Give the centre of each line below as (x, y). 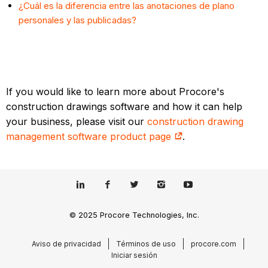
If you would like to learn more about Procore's (115, 92)
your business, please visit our (77, 122)
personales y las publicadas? (78, 20)
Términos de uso (146, 243)
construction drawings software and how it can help (124, 107)
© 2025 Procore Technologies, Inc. (134, 215)
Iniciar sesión (134, 255)
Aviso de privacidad (66, 243)
